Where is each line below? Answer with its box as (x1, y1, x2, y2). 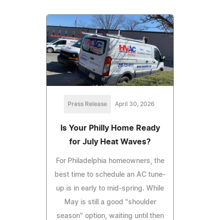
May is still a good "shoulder (64, 199, 156, 206)
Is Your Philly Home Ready (60, 124, 160, 133)
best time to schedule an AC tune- (55, 171, 165, 179)
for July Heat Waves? (69, 138, 151, 146)
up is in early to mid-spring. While (56, 185, 164, 192)
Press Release (67, 101, 107, 108)
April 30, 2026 (114, 101, 155, 108)
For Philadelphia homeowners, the (55, 158, 165, 165)
